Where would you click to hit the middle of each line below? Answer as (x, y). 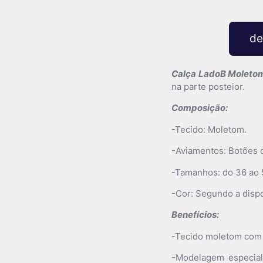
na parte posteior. (208, 87)
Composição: (200, 108)
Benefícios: (195, 215)
